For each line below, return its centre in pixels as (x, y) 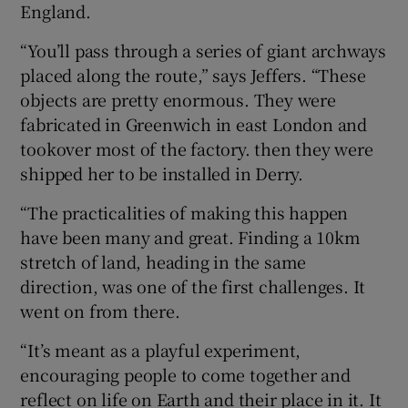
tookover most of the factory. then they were (197, 148)
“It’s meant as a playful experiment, (161, 349)
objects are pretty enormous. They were (178, 99)
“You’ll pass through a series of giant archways (204, 50)
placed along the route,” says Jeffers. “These (193, 74)
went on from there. (100, 310)
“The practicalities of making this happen (184, 212)
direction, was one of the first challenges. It (193, 286)
